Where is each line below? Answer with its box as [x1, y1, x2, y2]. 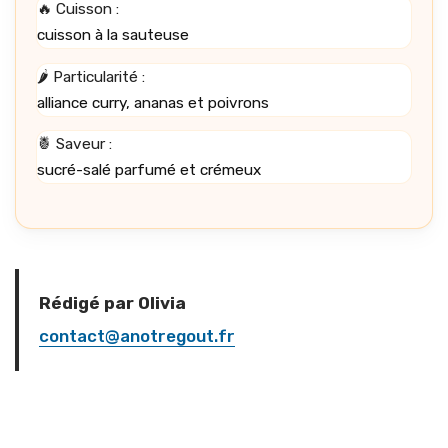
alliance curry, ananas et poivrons [37, 93, 269, 112]
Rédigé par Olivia [39, 293, 186, 314]
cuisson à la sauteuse [37, 26, 189, 45]
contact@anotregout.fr [39, 326, 235, 347]
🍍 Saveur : [37, 135, 112, 154]
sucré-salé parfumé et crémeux [37, 161, 261, 180]
